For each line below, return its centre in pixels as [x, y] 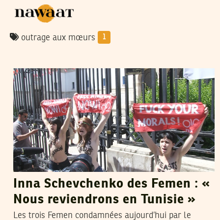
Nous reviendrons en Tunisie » [105, 200]
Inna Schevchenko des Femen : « [112, 184]
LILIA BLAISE [78, 58]
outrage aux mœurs [58, 38]
